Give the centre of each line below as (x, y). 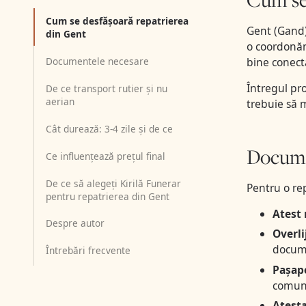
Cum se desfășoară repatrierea (117, 20)
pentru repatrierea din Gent (107, 196)
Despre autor (75, 223)
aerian (60, 101)
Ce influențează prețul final (105, 156)
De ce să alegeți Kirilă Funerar (113, 183)
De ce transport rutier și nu (106, 88)
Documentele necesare (97, 61)
